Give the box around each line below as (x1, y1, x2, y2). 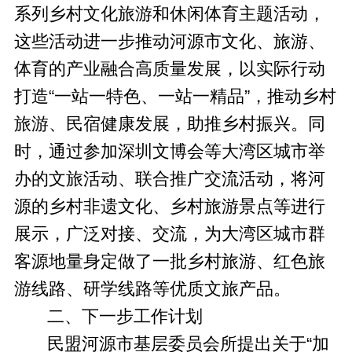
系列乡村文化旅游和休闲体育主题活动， (13, 4, 325, 24)
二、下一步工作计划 (13, 306, 203, 326)
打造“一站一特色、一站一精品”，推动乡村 (13, 86, 336, 106)
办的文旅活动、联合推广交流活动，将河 (13, 169, 325, 189)
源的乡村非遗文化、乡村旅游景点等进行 (13, 196, 325, 216)
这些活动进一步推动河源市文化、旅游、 (13, 31, 325, 51)
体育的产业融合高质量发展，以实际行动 (13, 59, 325, 79)
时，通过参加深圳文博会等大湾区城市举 (13, 141, 325, 161)
